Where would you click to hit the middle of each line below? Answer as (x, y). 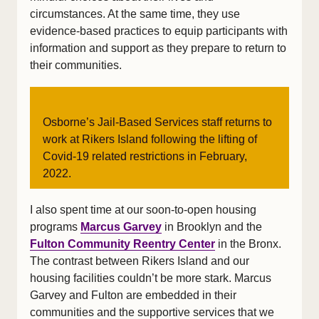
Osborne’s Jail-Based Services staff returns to (157, 122)
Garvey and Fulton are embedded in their (133, 295)
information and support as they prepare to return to (158, 48)
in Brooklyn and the (212, 227)
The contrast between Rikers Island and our (140, 261)
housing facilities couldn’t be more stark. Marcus (151, 278)
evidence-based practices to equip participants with (159, 31)
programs (55, 227)
